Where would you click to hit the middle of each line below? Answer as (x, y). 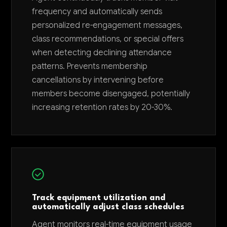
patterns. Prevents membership (90, 66)
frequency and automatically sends (97, 12)
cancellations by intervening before (98, 80)
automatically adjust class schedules (108, 207)
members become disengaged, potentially (111, 94)
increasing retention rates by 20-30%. (102, 107)
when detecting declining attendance (102, 53)
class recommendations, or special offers (108, 39)
